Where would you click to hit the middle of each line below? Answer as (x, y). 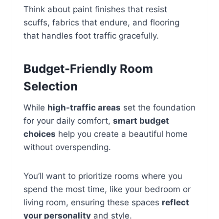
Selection (51, 87)
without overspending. (67, 147)
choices (40, 134)
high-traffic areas (84, 108)
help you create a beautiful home (122, 134)
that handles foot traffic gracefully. (91, 36)
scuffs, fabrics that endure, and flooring (101, 23)
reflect (175, 203)
